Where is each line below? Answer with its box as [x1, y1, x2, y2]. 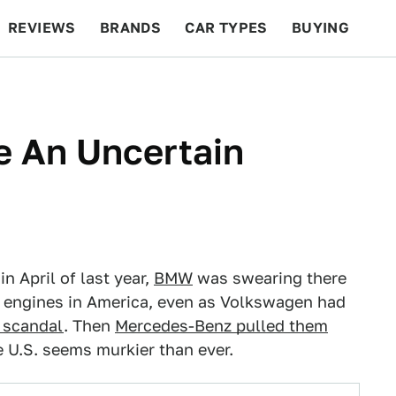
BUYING [291, 19, 350, 36]
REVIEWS [8, 19, 76, 36]
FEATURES [293, 76, 371, 93]
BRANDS [99, 19, 162, 36]
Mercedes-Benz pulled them [115, 316, 328, 335]
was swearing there [193, 269, 346, 287]
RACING [147, 76, 205, 93]
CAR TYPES [185, 19, 268, 36]
